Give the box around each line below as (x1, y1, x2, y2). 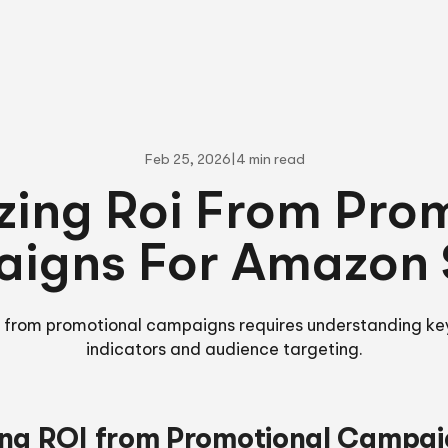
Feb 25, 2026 (143, 153, 231, 168)
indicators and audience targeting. (85, 342, 363, 360)
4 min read (235, 153, 305, 168)
